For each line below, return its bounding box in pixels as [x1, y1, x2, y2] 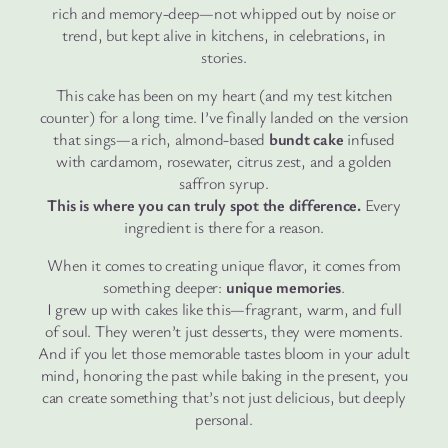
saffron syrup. [179, 172, 269, 194]
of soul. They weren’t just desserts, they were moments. [45, 320, 403, 343]
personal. [195, 408, 253, 431]
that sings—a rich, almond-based [53, 128, 269, 150]
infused [343, 128, 395, 150]
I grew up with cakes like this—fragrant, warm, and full [46, 298, 402, 321]
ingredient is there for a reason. [123, 216, 325, 238]
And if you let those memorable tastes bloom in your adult [38, 342, 410, 365]
